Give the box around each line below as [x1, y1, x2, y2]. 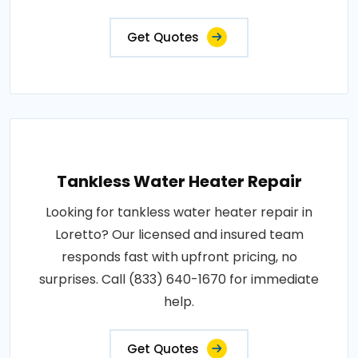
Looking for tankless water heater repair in [46, 202, 312, 221]
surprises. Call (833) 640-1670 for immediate [39, 269, 319, 288]
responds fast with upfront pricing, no [61, 247, 297, 266]
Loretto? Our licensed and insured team [54, 225, 304, 244]
